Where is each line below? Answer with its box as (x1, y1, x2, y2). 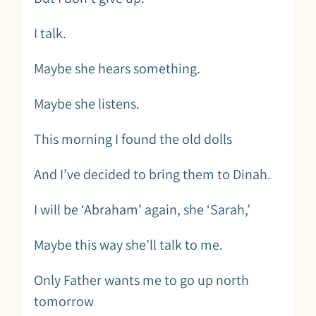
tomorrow (34, 291, 102, 310)
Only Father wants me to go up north (34, 270, 249, 289)
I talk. (34, 23, 66, 42)
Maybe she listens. (34, 94, 140, 113)
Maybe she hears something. (34, 59, 200, 78)
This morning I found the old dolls (34, 129, 232, 148)
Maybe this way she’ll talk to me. (34, 235, 223, 254)
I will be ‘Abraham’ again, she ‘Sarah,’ (34, 200, 250, 219)
